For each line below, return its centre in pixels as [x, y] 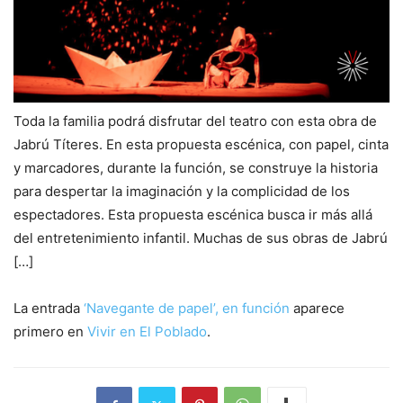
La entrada [49, 309]
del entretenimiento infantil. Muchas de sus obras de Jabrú [201, 238]
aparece [317, 309]
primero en [50, 332]
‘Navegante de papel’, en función [187, 309]
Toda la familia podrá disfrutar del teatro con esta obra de [195, 121]
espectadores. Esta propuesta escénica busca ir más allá [193, 215]
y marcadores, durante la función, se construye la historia [196, 168]
